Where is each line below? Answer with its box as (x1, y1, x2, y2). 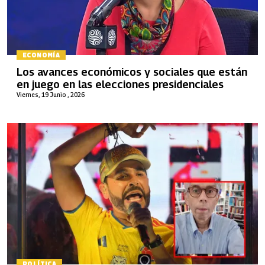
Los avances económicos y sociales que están (17, 66, 247, 78)
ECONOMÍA (22, 51, 60, 59)
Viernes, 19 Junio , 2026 (17, 91, 85, 98)
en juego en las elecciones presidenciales (17, 78, 224, 91)
